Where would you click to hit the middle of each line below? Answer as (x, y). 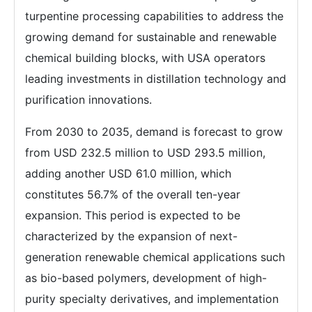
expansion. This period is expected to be (133, 215)
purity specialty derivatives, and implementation (152, 298)
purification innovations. (88, 99)
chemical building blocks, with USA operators (145, 57)
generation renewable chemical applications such (155, 257)
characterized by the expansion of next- (131, 236)
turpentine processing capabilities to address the (154, 16)
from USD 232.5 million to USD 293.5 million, (145, 152)
